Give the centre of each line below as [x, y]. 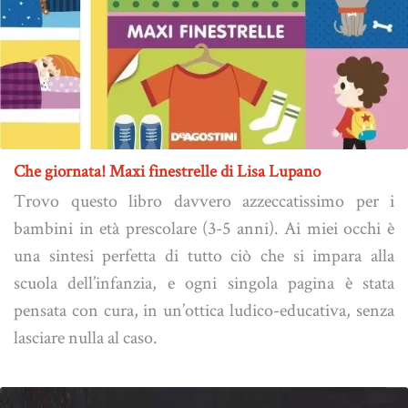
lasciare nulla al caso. [86, 337]
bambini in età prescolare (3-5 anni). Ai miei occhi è [204, 227]
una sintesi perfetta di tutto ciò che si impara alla [204, 255]
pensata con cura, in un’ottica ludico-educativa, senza [204, 309]
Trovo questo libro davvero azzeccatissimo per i [204, 200]
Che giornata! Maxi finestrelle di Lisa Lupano [167, 170]
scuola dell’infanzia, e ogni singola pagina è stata [204, 282]
